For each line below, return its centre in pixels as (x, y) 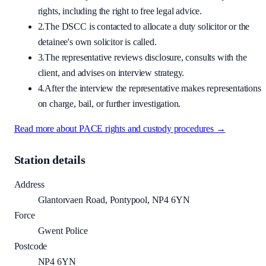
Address (29, 185)
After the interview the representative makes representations (153, 88)
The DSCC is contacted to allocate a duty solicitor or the (147, 27)
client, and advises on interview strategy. (111, 73)
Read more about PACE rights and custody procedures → (120, 129)
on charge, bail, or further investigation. (109, 104)
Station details (50, 160)
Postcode (31, 246)
